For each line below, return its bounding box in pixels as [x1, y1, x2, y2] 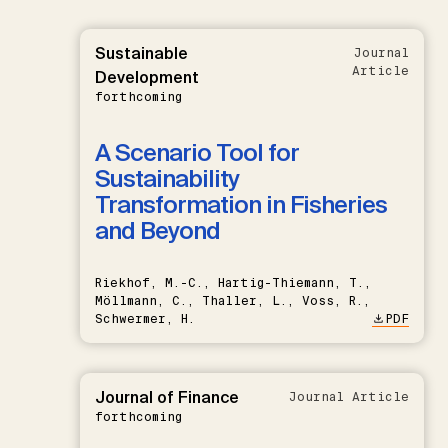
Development [95, 66, 199, 88]
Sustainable [95, 42, 188, 64]
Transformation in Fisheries [95, 188, 387, 220]
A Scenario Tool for [95, 136, 299, 168]
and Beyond [95, 214, 220, 246]
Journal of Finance [95, 386, 239, 408]
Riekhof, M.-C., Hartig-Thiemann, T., [95, 274, 371, 291]
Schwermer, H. [95, 310, 195, 327]
